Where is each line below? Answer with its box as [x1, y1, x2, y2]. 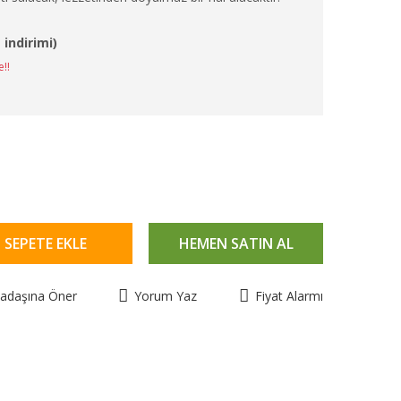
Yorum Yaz [134, 287, 198, 304]
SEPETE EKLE [4, 234, 87, 253]
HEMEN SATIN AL [178, 234, 294, 253]
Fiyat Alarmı [254, 287, 323, 304]
